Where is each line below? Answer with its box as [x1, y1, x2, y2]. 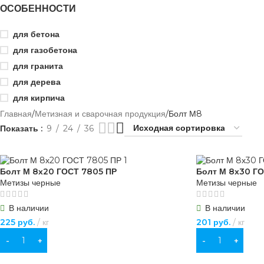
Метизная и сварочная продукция [35, 108, 166, 119]
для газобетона [13, 44, 77, 55]
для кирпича [13, 92, 65, 103]
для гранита [13, 60, 63, 71]
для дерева [13, 76, 61, 87]
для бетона [13, 28, 60, 39]
